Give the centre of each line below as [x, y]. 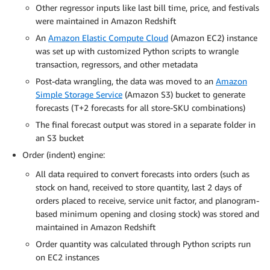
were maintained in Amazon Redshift [106, 21]
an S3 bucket [60, 138]
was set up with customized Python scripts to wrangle [137, 51]
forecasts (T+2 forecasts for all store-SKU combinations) [140, 108]
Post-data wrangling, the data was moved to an [126, 81]
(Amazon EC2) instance [213, 38]
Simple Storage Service [79, 95]
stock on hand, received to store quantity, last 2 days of [139, 187]
